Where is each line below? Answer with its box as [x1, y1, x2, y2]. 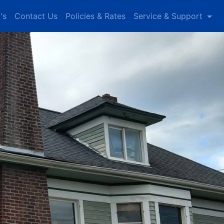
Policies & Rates [65, 11, 125, 21]
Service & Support [133, 11, 205, 21]
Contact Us [14, 11, 57, 21]
